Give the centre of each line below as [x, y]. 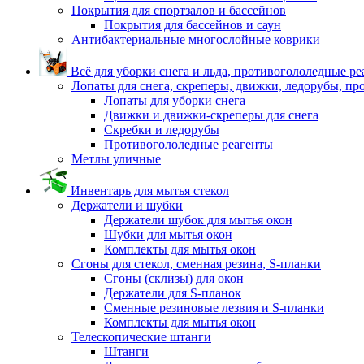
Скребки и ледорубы [162, 129]
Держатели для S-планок [173, 292]
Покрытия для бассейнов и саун [193, 24]
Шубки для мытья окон [168, 234]
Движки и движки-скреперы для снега [211, 115]
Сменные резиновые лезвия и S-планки [214, 307]
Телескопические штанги [141, 336]
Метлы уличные [116, 158]
